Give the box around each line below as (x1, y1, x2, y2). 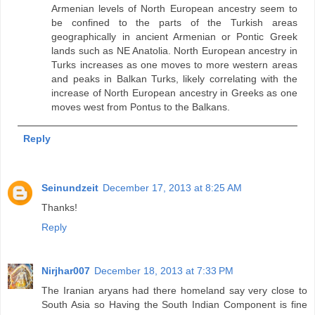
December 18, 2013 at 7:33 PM (94, 265, 233, 277)
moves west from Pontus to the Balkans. (51, 101, 231, 112)
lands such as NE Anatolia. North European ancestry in (51, 44, 297, 56)
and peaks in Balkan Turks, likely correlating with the (51, 72, 297, 84)
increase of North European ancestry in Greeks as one (51, 86, 297, 98)
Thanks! (41, 202, 77, 214)
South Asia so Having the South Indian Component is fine (41, 299, 307, 311)
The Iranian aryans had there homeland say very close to (41, 285, 307, 297)
